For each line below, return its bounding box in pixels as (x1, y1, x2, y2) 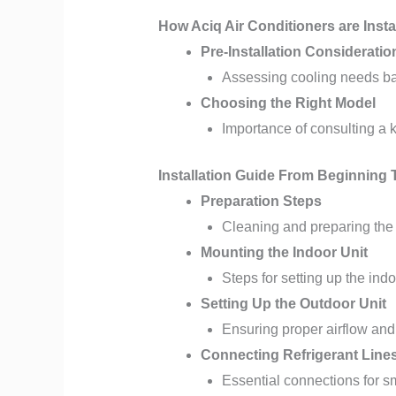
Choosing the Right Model (200, 95, 376, 110)
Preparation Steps (200, 193, 322, 209)
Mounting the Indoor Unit (200, 244, 368, 260)
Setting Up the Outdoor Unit (200, 295, 386, 311)
